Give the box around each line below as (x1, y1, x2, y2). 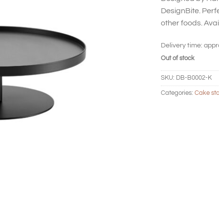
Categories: (161, 90, 195, 97)
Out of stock (161, 55, 195, 62)
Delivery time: (161, 42, 204, 49)
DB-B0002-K (176, 75, 212, 82)
